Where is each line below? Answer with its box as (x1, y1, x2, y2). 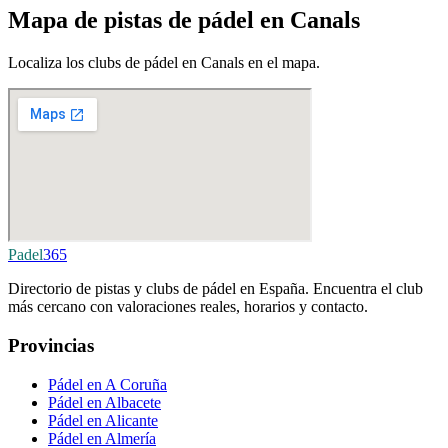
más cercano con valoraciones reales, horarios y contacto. (8, 298, 368, 316)
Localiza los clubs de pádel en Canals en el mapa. (8, 54, 320, 72)
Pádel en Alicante (48, 411, 158, 429)
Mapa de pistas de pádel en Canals (8, 7, 360, 34)
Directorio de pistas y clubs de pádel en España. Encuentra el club (8, 280, 423, 298)
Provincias (8, 334, 94, 356)
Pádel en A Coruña (48, 375, 167, 393)
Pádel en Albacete (48, 393, 161, 411)
